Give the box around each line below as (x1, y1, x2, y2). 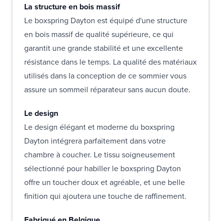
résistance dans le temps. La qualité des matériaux (24, 56, 197, 68)
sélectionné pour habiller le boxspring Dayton (24, 162, 181, 174)
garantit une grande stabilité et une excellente (24, 42, 183, 54)
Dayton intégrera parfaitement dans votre (24, 135, 166, 147)
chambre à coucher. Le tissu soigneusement (24, 148, 175, 160)
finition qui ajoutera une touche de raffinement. (24, 190, 186, 202)
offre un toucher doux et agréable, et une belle (24, 176, 185, 188)
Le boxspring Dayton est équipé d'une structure (24, 14, 187, 26)
